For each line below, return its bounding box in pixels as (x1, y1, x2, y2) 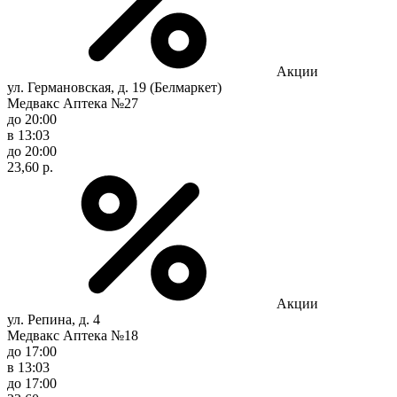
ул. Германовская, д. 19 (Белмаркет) (7, 79, 222, 95)
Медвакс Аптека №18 (7, 327, 138, 343)
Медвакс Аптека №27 (7, 95, 138, 111)
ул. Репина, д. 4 (7, 311, 100, 327)
